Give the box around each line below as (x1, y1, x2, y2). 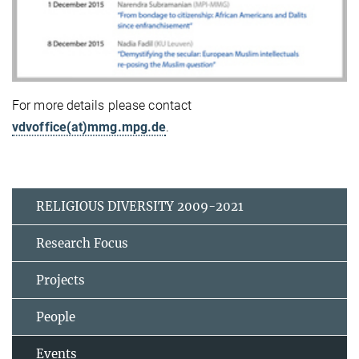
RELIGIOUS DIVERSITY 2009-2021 (36, 198, 244, 214)
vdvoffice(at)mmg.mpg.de (12, 119, 167, 135)
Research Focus (36, 235, 128, 251)
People (36, 309, 75, 325)
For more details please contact (12, 97, 192, 113)
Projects (36, 272, 85, 288)
